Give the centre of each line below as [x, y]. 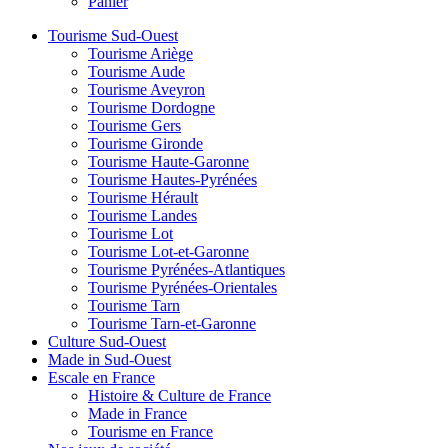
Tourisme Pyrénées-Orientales [182, 287]
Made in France [137, 413]
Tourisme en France [150, 431]
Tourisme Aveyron [146, 89]
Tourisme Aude [136, 71]
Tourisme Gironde [145, 143]
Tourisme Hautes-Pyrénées [172, 179]
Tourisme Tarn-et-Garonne [172, 323]
